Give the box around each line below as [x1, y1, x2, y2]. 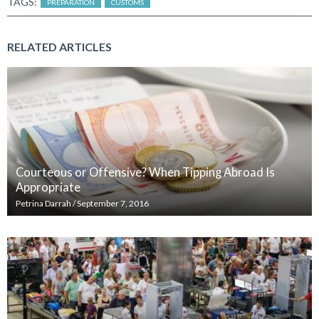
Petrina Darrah [16, 197, 71, 209]
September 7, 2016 [77, 197, 149, 209]
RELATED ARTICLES [7, 40, 112, 54]
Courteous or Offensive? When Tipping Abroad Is [16, 164, 275, 179]
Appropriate [16, 179, 80, 194]
